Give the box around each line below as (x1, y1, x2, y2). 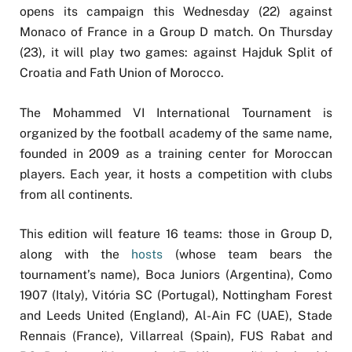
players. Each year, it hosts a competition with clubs (20, 166, 332, 181)
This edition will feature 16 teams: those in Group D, (20, 225, 332, 241)
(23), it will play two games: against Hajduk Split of (20, 45, 332, 60)
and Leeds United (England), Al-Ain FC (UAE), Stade (20, 307, 332, 323)
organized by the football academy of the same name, (20, 125, 332, 141)
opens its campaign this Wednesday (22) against (20, 4, 332, 20)
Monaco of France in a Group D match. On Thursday (20, 24, 332, 40)
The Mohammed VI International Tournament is (20, 104, 332, 120)
